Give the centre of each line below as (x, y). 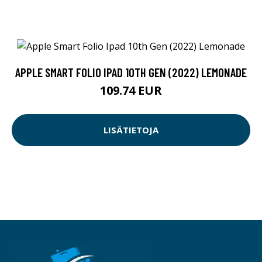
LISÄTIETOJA (131, 130)
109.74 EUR (131, 90)
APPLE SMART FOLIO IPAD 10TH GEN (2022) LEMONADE (131, 72)
